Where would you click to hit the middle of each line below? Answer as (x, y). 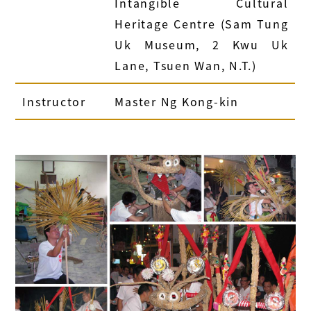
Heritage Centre (168, 24)
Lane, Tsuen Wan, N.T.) (186, 66)
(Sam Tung (254, 24)
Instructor (54, 102)
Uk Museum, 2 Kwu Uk (202, 45)
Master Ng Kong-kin (177, 102)
